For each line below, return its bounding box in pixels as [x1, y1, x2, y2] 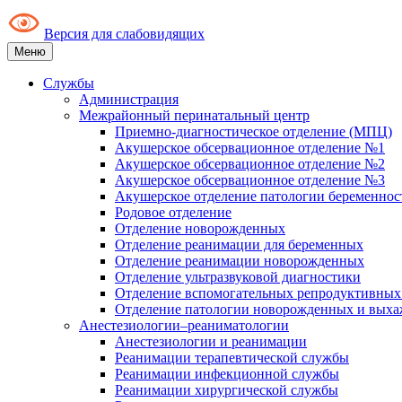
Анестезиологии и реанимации [115, 333, 307, 349]
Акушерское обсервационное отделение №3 [115, 171, 385, 188]
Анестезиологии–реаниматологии [79, 317, 289, 333]
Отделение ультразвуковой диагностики [115, 268, 361, 284]
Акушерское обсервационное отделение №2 [115, 155, 385, 171]
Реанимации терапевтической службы [115, 349, 349, 365]
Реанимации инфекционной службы [115, 365, 339, 381]
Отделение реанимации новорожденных [115, 252, 364, 268]
